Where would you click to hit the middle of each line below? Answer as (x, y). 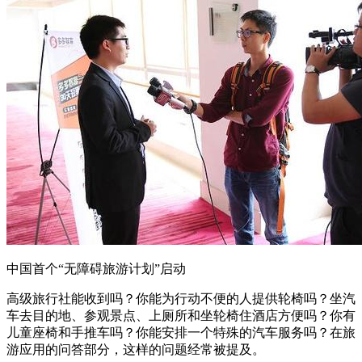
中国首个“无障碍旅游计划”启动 (96, 268)
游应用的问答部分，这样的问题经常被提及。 (136, 349)
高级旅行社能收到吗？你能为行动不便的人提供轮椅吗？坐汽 (181, 298)
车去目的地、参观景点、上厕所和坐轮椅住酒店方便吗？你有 (181, 315)
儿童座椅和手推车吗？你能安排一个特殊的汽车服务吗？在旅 (181, 332)
